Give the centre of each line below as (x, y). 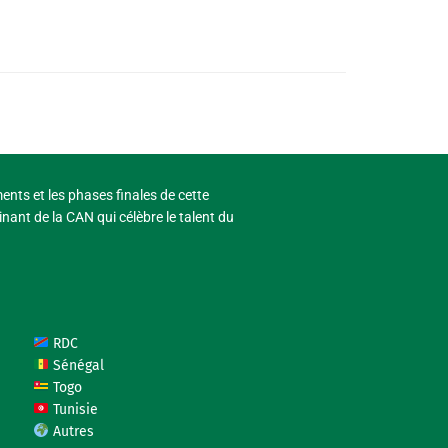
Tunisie (74, 409)
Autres (72, 431)
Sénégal (77, 365)
